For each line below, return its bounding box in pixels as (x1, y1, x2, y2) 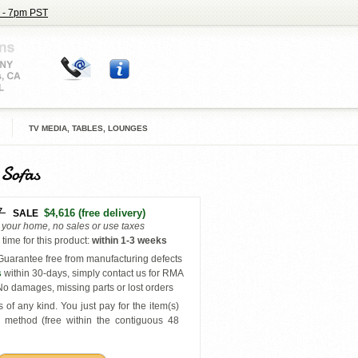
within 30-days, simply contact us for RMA (2, 268, 184, 279)
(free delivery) (75, 207, 145, 219)
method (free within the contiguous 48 (4, 315, 180, 326)
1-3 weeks (121, 235, 167, 246)
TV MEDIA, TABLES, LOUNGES (29, 124, 148, 133)
